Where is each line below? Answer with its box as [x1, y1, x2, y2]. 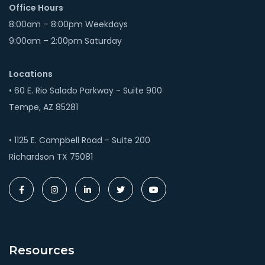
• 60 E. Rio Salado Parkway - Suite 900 [9, 84, 162, 96]
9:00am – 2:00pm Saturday [9, 34, 122, 47]
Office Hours [9, 1, 63, 14]
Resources [9, 243, 75, 257]
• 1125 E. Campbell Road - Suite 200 [9, 134, 150, 146]
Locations [9, 67, 53, 80]
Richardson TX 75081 [9, 150, 93, 163]
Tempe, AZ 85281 [9, 101, 78, 113]
